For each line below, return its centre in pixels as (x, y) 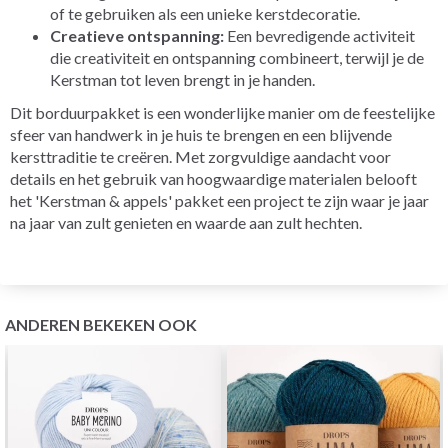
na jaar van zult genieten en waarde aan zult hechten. (186, 222)
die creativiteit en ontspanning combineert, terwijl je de (237, 57)
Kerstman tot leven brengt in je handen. (182, 79)
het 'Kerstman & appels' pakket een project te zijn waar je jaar (219, 200)
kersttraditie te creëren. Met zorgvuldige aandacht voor (200, 156)
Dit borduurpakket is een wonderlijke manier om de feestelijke (222, 112)
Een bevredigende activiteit (319, 35)
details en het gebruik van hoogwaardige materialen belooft (213, 178)
